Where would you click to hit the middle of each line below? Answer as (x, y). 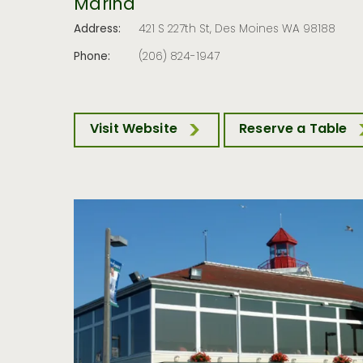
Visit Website (133, 130)
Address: (98, 30)
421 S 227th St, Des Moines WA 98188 (237, 30)
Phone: (92, 57)
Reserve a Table (293, 130)
